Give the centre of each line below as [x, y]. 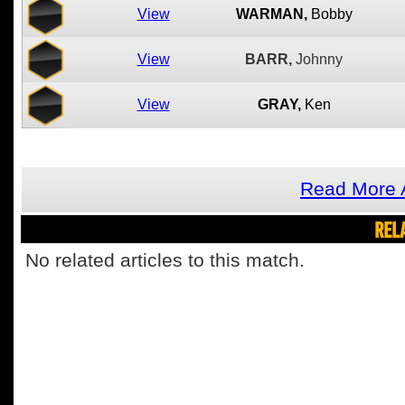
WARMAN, [271, 14]
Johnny [319, 59]
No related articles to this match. [165, 260]
